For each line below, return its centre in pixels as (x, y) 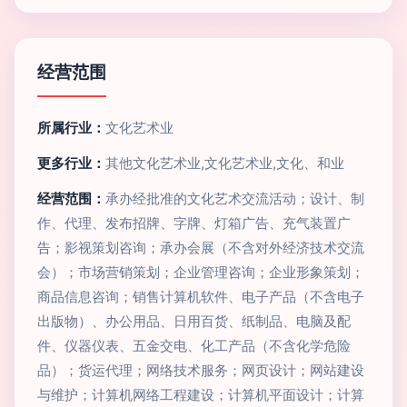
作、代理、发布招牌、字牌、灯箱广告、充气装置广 (194, 223)
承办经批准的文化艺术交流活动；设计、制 (235, 199)
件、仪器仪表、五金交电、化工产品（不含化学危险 (194, 346)
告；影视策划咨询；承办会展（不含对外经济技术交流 (201, 248)
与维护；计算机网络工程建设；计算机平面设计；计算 (201, 395)
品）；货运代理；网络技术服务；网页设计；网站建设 (201, 370)
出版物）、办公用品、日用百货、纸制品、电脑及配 (194, 321)
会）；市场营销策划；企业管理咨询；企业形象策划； (201, 272)
